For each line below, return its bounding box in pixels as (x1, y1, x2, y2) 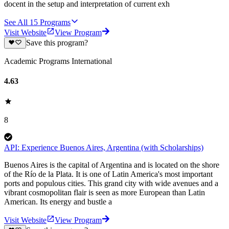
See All (4, 17, 28, 27)
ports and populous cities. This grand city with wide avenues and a (4, 178, 218, 188)
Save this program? (26, 38, 88, 48)
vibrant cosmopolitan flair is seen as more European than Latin (4, 188, 205, 197)
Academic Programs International (4, 57, 112, 66)
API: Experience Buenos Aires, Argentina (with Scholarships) (4, 143, 203, 152)
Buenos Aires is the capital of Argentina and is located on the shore (4, 160, 219, 169)
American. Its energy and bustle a (4, 197, 112, 206)
